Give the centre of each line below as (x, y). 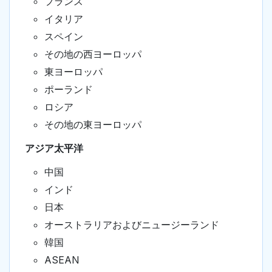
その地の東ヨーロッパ (93, 125)
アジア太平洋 (54, 148)
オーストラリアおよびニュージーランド (132, 225)
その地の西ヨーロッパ (93, 54)
